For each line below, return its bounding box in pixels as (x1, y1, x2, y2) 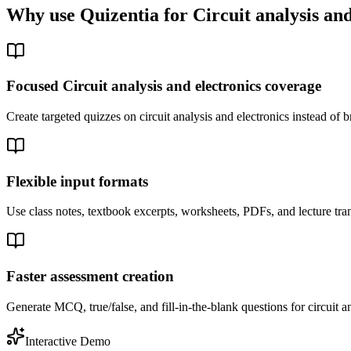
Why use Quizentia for (6, 4, 193, 25)
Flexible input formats (6, 172, 148, 190)
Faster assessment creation (6, 268, 174, 285)
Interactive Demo (25, 334, 110, 348)
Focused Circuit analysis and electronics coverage (6, 78, 321, 95)
